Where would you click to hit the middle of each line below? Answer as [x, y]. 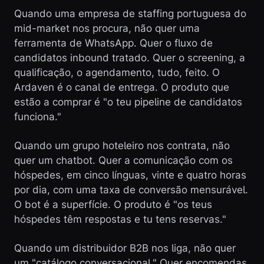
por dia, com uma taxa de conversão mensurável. [131, 190]
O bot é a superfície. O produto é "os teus [113, 204]
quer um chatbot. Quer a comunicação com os [123, 160]
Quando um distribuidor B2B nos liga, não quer [125, 248]
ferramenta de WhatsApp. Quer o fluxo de [113, 43]
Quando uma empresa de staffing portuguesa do [130, 14]
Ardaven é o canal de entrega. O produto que [122, 87]
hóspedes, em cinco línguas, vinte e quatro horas [130, 175]
